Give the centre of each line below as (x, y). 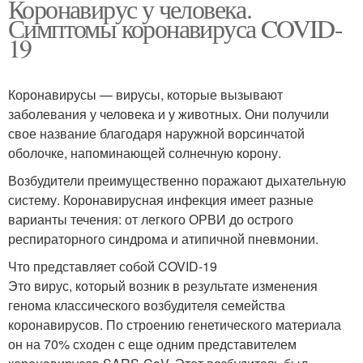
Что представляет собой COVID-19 (113, 266)
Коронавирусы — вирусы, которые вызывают (145, 94)
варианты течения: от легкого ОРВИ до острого (151, 219)
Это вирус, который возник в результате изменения (163, 285)
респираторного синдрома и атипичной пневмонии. (163, 238)
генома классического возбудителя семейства (147, 305)
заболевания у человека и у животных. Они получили (169, 113)
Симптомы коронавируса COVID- (175, 28)
